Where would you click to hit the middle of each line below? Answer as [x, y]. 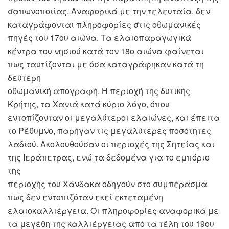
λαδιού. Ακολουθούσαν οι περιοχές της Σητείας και [111, 144]
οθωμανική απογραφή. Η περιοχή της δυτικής [99, 91]
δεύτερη [24, 78]
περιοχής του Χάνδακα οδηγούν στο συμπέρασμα [107, 184]
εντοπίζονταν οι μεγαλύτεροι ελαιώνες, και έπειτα [114, 118]
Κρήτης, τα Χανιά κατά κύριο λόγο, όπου [89, 104]
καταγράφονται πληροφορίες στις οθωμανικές [104, 25]
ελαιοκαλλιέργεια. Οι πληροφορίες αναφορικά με [113, 211]
